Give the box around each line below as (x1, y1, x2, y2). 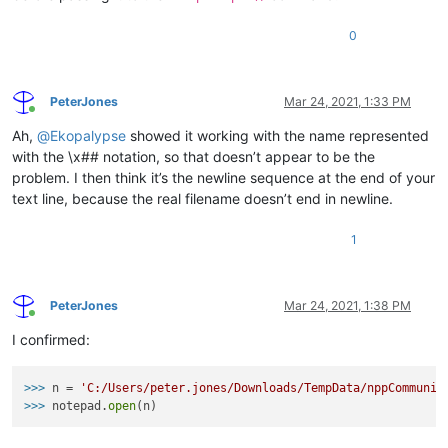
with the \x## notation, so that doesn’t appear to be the (12, 148, 375, 166)
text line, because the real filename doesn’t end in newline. (12, 190, 393, 208)
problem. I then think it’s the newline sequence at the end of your (12, 169, 435, 187)
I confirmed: (12, 331, 90, 349)
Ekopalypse (50, 127, 126, 145)
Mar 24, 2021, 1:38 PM (284, 298, 411, 314)
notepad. (52, 398, 109, 413)
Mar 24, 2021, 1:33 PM (284, 94, 411, 110)
